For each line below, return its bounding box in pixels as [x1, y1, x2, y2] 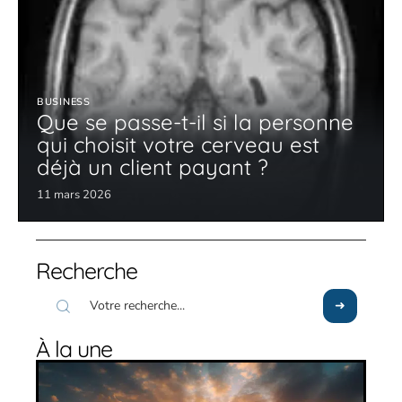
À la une [36, 335, 112, 363]
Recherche [36, 257, 137, 284]
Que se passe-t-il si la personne [37, 108, 354, 135]
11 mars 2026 [37, 186, 111, 203]
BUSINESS [37, 94, 91, 109]
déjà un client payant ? [37, 153, 268, 180]
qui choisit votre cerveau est [37, 130, 319, 158]
